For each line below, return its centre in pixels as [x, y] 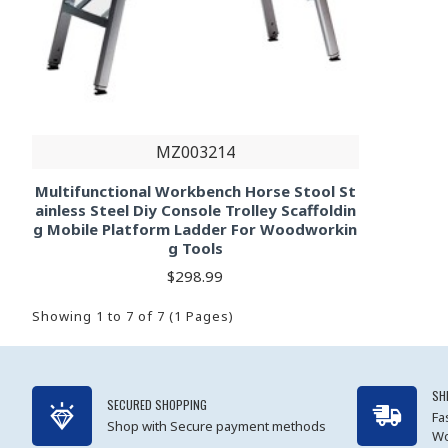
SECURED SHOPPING [157, 405]
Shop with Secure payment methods [216, 426]
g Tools [195, 248]
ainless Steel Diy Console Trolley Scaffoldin [195, 210]
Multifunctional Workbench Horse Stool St [195, 191]
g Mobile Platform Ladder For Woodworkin [195, 229]
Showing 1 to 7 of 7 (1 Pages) [133, 316]
